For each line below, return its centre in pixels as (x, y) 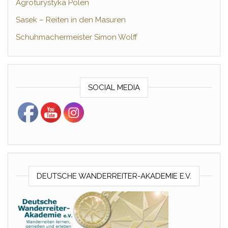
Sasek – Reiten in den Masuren (71, 20)
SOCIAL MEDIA (114, 88)
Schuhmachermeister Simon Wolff (77, 37)
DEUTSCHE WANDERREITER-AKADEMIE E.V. (114, 176)
